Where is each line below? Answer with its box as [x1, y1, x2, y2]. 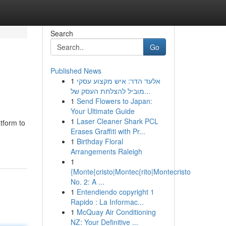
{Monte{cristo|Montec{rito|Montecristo [70, 166, 191, 177]
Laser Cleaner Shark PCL [76, 116, 158, 126]
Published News [50, 66, 101, 76]
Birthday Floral [76, 136, 123, 146]
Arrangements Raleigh [70, 146, 142, 156]
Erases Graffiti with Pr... [70, 126, 145, 136]
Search [50, 28, 73, 38]
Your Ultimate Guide [70, 106, 135, 116]
